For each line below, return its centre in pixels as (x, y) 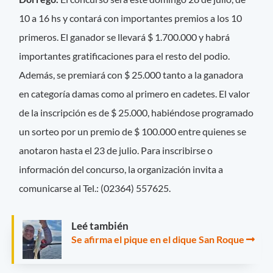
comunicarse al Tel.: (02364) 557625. (95, 188)
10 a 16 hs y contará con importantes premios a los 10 (131, 18)
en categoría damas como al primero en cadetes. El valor (135, 93)
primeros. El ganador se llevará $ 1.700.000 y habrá (125, 37)
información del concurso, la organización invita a (121, 169)
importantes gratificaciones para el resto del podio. (125, 55)
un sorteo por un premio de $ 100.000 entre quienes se (133, 131)
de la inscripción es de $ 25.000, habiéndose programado (136, 112)
